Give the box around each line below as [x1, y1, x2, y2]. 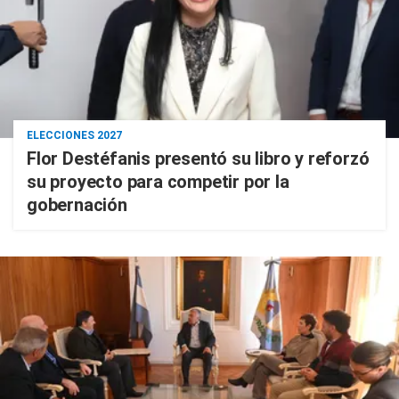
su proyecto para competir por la [27, 171, 289, 192]
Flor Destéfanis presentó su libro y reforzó [27, 148, 370, 169]
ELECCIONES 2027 [27, 129, 122, 142]
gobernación [27, 194, 127, 216]
